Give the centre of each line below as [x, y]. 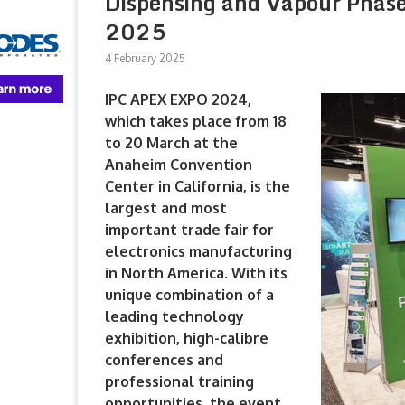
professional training [179, 381]
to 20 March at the [171, 143]
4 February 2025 [145, 58]
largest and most [166, 208]
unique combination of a [189, 295]
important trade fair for [189, 230]
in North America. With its [196, 273]
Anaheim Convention [179, 165]
